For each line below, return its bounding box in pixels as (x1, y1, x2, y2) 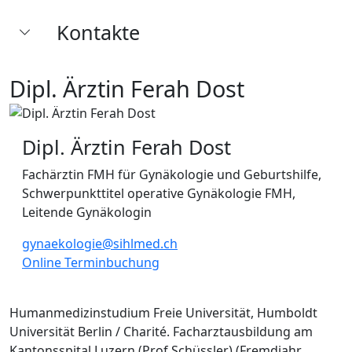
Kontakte (57, 19, 140, 46)
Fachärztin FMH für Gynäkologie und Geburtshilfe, (22, 165, 321, 183)
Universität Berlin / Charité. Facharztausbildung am (9, 322, 313, 340)
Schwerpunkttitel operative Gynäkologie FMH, (22, 184, 295, 202)
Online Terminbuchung (22, 253, 159, 271)
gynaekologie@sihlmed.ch (22, 234, 178, 252)
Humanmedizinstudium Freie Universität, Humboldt (9, 303, 317, 321)
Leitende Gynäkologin (22, 203, 152, 221)
